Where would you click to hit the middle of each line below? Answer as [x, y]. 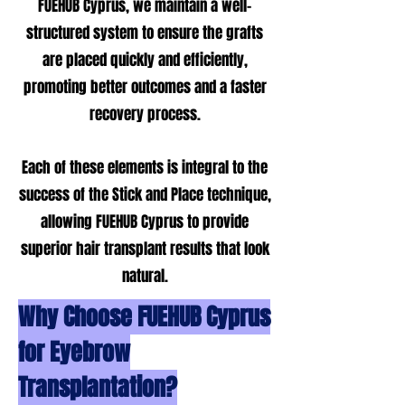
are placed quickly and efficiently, [145, 60]
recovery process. [145, 114]
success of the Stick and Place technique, [145, 195]
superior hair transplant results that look [145, 249]
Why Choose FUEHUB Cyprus [144, 317]
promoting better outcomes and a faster [145, 87]
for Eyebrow [74, 352]
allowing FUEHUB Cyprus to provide [145, 222]
